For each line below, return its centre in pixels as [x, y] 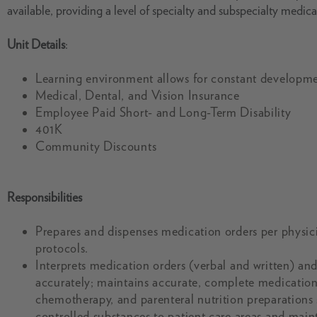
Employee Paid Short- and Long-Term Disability [163, 112]
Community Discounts [96, 146]
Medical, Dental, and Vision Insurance [138, 95]
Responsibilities [45, 197]
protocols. [62, 248]
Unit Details [36, 44]
